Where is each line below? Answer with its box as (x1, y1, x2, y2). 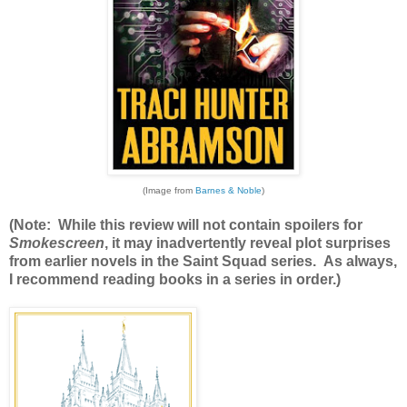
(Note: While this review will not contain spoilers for (9, 216, 362, 233)
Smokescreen (9, 234, 104, 251)
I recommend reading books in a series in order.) (9, 271, 341, 287)
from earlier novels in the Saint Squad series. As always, (9, 253, 397, 269)
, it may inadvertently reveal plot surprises (104, 234, 391, 251)
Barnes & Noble (195, 184, 262, 195)
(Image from (143, 184, 195, 195)
